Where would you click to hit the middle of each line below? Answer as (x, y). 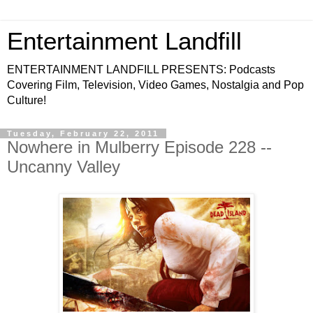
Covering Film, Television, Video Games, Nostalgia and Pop (155, 85)
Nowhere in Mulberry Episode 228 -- (139, 147)
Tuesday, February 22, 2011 (83, 133)
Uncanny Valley (64, 167)
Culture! (27, 100)
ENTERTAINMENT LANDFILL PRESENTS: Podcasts (141, 70)
